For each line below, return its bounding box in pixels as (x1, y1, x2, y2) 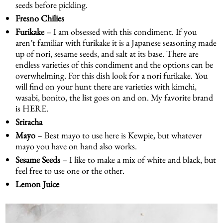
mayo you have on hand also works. (15, 140, 137, 152)
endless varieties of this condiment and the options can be (15, 58, 214, 70)
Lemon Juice (15, 178, 60, 190)
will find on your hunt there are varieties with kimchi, (15, 80, 197, 92)
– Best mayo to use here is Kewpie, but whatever (35, 129, 203, 141)
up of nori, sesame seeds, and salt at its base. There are (15, 47, 199, 59)
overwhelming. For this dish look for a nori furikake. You (15, 69, 208, 81)
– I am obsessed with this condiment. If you (44, 25, 197, 37)
